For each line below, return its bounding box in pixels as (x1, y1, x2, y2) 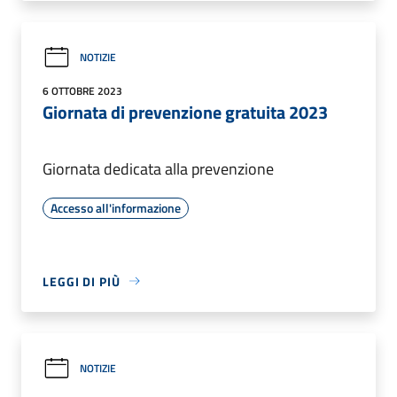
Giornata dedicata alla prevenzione (43, 156, 274, 181)
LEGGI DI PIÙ (43, 271, 121, 291)
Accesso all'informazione (51, 198, 181, 217)
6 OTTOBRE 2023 (43, 82, 122, 99)
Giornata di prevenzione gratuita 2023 (43, 97, 328, 126)
